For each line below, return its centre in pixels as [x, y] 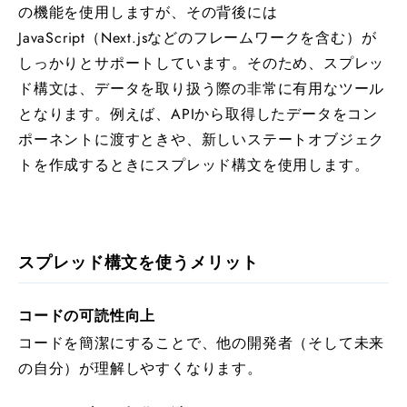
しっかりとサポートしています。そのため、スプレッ [202, 63]
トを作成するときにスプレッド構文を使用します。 [194, 165]
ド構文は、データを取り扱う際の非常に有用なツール [202, 89]
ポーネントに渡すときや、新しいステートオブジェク [202, 139]
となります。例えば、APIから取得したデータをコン [198, 114]
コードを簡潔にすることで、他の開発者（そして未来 [202, 343]
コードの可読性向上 [87, 316]
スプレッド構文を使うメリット [139, 263]
